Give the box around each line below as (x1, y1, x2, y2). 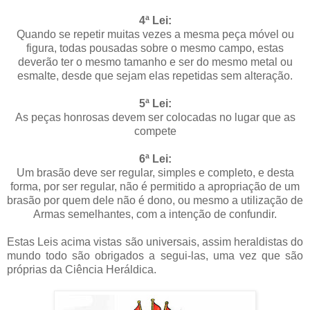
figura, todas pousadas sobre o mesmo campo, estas (26, 42, 284, 54)
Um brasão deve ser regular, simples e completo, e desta (16, 166, 294, 179)
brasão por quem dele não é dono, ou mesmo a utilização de (7, 194, 303, 206)
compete (134, 125, 176, 137)
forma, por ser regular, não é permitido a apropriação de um (10, 180, 300, 192)
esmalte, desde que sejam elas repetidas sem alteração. (17, 69, 293, 82)
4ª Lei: (138, 14, 172, 26)
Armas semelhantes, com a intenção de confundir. (33, 208, 277, 220)
